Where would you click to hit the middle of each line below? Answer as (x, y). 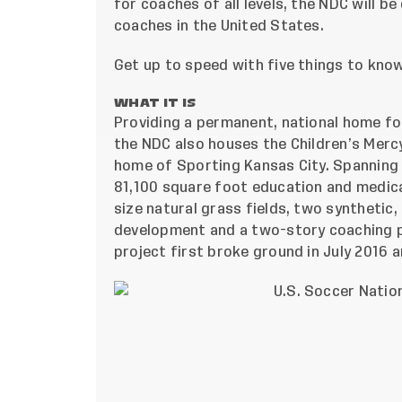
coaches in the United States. (219, 26)
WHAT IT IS (155, 103)
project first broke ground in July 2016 (251, 253)
